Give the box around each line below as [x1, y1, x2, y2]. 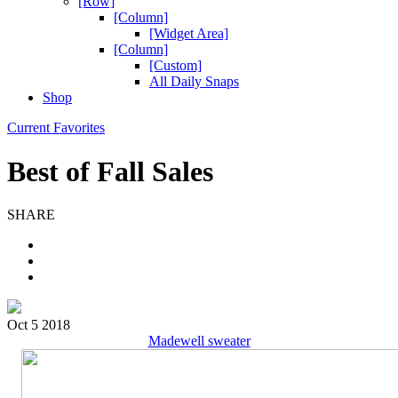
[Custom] [149, 58, 202, 74]
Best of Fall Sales [7, 155, 213, 187]
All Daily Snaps [149, 74, 239, 90]
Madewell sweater [147, 333, 251, 349]
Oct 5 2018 [7, 317, 70, 333]
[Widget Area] [149, 26, 228, 42]
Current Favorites [7, 120, 105, 136]
